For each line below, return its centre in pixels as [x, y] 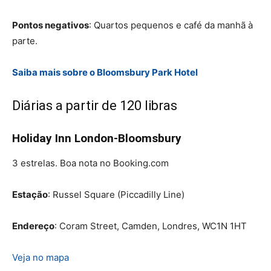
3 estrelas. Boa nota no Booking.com [90, 163]
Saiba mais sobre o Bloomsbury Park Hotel [105, 72]
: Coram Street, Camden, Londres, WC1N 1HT [151, 226]
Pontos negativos [51, 25]
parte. [25, 41]
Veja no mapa [41, 257]
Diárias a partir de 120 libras [95, 105]
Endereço [33, 226]
